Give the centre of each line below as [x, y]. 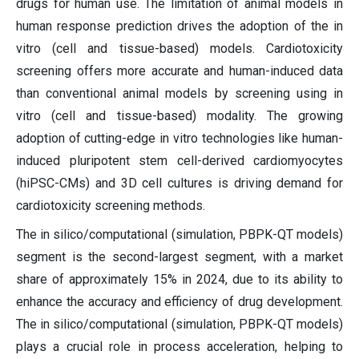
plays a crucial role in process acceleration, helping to [179, 347]
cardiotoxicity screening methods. [111, 206]
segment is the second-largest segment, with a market [179, 257]
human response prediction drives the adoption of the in [179, 26]
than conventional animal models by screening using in [179, 94]
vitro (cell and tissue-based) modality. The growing [179, 116]
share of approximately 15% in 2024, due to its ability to [179, 280]
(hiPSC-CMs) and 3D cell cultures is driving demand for [179, 184]
